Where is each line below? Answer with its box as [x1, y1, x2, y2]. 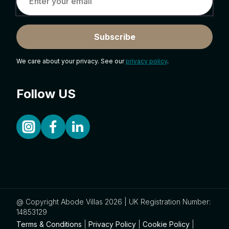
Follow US [16, 86, 76, 101]
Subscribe [94, 31, 135, 42]
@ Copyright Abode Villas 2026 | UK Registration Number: [16, 197, 211, 206]
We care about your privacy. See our [16, 57, 126, 65]
